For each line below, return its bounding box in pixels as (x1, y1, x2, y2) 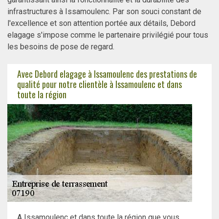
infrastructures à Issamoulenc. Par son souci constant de (7, 7, 201, 17)
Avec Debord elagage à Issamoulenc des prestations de (17, 67, 197, 80)
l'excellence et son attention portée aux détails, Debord (7, 19, 196, 28)
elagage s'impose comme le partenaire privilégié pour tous (7, 30, 208, 40)
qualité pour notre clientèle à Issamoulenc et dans (17, 77, 182, 90)
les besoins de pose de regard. (7, 42, 114, 52)
